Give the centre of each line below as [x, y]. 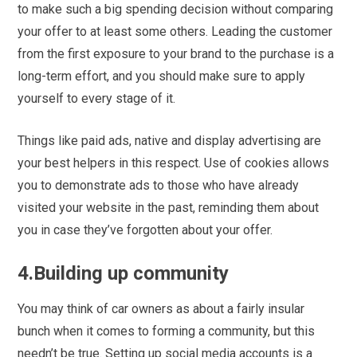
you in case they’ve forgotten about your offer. [145, 230]
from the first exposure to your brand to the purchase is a [176, 54]
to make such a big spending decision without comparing [176, 10]
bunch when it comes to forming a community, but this [167, 331]
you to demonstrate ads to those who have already [159, 186]
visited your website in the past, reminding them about [169, 208]
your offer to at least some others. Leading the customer [175, 32]
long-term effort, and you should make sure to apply [162, 76]
